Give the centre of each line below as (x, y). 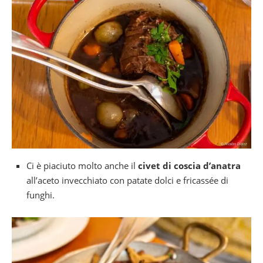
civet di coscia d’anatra (189, 165)
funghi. (41, 195)
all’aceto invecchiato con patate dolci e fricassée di (127, 180)
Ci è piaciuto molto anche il (82, 165)
